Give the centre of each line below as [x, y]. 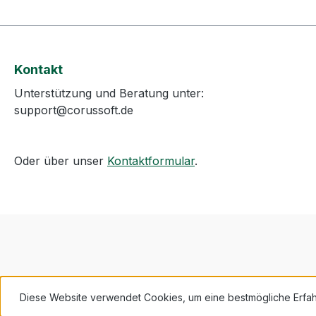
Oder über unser [61, 161]
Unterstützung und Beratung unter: [109, 93]
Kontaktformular [151, 161]
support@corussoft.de [74, 110]
